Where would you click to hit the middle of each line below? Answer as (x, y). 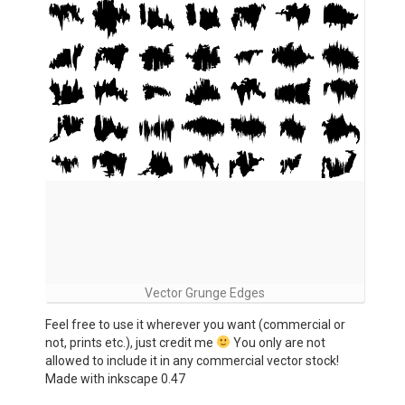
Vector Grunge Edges (205, 293)
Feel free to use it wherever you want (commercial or (195, 325)
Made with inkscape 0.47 (115, 379)
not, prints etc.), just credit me (131, 343)
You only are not (278, 343)
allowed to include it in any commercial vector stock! (192, 361)
